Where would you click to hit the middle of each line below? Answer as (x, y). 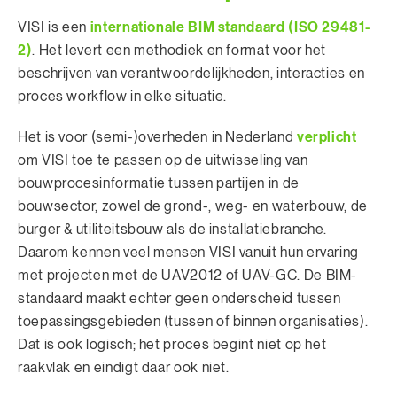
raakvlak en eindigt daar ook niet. (124, 367)
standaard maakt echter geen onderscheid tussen (179, 298)
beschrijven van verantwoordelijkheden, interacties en (191, 73)
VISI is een (54, 27)
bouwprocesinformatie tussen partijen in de (159, 183)
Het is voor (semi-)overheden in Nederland (157, 137)
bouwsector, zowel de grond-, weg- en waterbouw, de (193, 206)
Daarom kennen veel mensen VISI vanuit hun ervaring (189, 252)
